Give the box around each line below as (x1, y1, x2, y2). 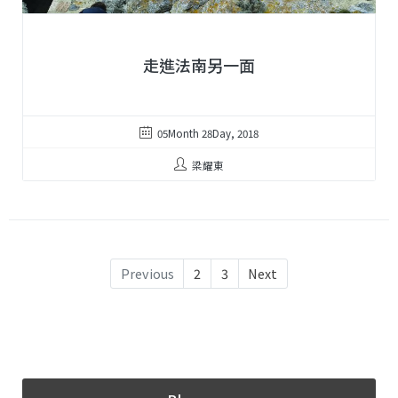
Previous (120, 264, 174, 283)
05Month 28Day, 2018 (157, 125, 259, 140)
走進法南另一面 (143, 52, 255, 76)
